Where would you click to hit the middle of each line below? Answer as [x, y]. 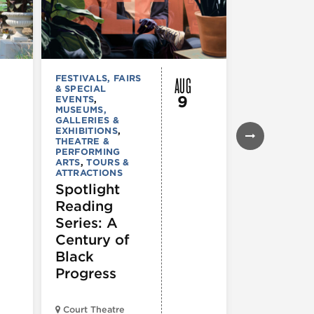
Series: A [86, 223]
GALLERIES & [87, 120]
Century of [92, 239]
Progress [86, 273]
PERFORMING [88, 151]
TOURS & [108, 162]
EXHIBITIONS [87, 130]
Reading [84, 206]
